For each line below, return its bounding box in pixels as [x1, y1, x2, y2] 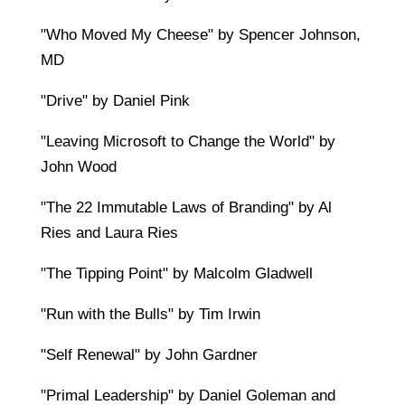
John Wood [40, 158, 117, 176]
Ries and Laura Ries [40, 224, 178, 242]
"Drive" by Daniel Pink [40, 92, 190, 110]
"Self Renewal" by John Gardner [40, 346, 258, 364]
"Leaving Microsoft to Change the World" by [40, 133, 335, 151]
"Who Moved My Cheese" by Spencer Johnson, [40, 26, 361, 44]
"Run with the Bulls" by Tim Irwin [40, 306, 260, 324]
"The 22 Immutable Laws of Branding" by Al [40, 199, 332, 217]
